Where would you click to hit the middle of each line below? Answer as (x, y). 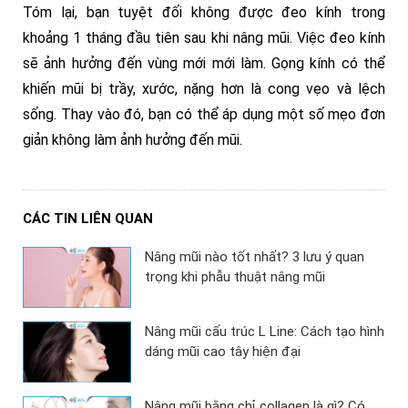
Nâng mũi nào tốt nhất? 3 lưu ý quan (255, 257)
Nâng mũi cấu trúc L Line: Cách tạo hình (265, 332)
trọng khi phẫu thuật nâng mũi (235, 277)
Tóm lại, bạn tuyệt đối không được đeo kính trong (204, 12)
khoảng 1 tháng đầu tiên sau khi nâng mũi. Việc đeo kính (204, 38)
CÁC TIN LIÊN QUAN (88, 219)
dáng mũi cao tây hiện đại (225, 352)
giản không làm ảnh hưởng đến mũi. (133, 140)
